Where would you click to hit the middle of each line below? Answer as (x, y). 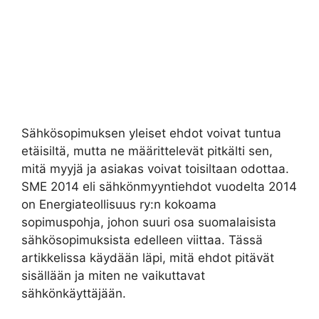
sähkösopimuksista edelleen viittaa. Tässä (142, 240)
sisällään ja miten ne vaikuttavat (113, 276)
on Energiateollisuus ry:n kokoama (119, 204)
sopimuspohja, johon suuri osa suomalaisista (149, 222)
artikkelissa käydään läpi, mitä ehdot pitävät (148, 258)
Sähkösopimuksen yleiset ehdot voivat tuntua (151, 133)
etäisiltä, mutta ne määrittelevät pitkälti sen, (147, 151)
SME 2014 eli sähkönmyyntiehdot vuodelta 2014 (159, 187)
